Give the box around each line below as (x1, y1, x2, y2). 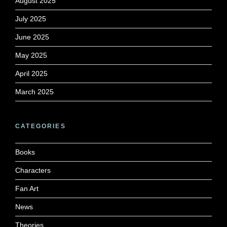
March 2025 (15, 87, 54, 96)
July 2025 (15, 14, 46, 23)
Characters (15, 166, 51, 174)
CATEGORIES (15, 122, 66, 130)
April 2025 (15, 69, 48, 78)
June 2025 (15, 32, 49, 41)
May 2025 (15, 51, 47, 59)
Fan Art (15, 184, 39, 193)
